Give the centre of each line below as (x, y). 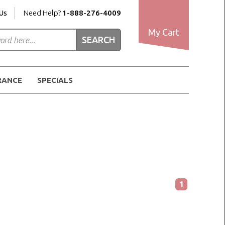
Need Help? (42, 13)
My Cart (164, 32)
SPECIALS (55, 80)
